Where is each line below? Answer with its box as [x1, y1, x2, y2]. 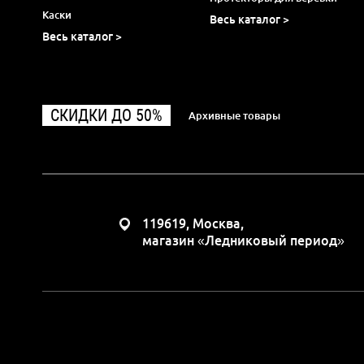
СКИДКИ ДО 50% [50, 105, 162, 125]
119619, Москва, [142, 216, 244, 231]
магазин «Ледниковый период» [142, 233, 344, 248]
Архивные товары [188, 109, 280, 121]
